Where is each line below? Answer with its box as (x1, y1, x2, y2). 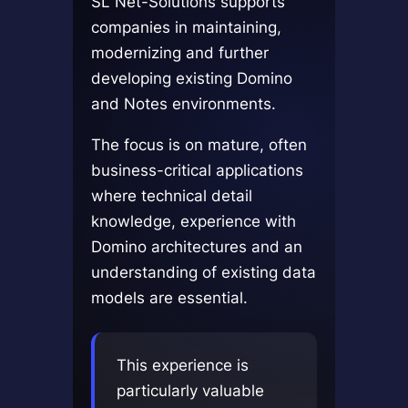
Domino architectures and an (90, 236, 302, 256)
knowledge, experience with (90, 210, 296, 230)
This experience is (116, 354, 249, 374)
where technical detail (90, 185, 252, 205)
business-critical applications (90, 159, 303, 179)
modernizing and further (90, 42, 269, 62)
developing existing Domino (90, 67, 292, 87)
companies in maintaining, (90, 16, 281, 36)
